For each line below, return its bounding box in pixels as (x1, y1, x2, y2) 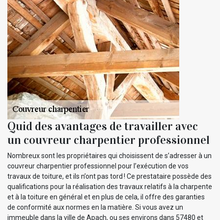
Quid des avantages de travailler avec (7, 119, 198, 134)
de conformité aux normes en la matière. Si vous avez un (7, 203, 183, 212)
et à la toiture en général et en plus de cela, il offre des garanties (7, 193, 205, 201)
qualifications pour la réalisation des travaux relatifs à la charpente (7, 183, 212, 191)
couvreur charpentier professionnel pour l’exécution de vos (7, 162, 189, 170)
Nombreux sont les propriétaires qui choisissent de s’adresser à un (7, 152, 212, 160)
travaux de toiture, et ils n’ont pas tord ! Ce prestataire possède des (7, 172, 212, 181)
